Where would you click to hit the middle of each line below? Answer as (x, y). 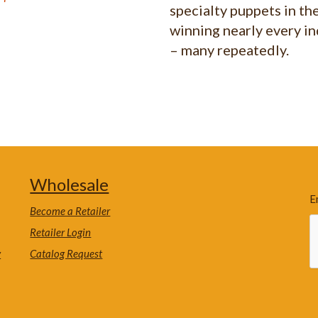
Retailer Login (61, 232)
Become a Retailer (70, 211)
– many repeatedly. (229, 50)
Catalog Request (66, 254)
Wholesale (70, 185)
